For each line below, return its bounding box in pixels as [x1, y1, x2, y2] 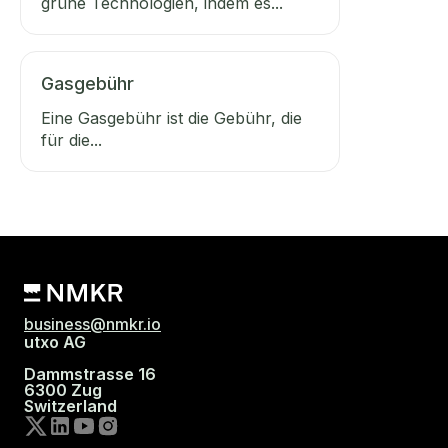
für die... [41, 130, 102, 150]
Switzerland [24, 396, 117, 417]
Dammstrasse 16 [24, 364, 156, 385]
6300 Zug [24, 380, 102, 401]
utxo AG [24, 332, 86, 353]
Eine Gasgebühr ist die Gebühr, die [41, 108, 302, 128]
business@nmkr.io [24, 314, 161, 335]
